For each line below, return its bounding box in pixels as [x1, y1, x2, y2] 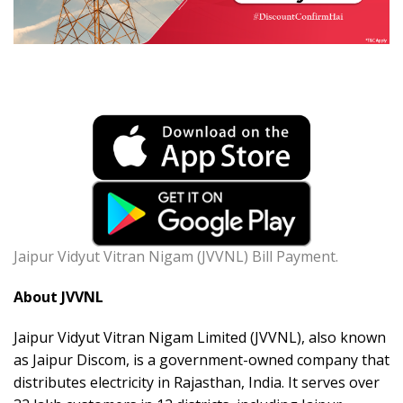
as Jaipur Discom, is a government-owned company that [13, 350, 390, 371]
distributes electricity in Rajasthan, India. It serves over [13, 372, 380, 393]
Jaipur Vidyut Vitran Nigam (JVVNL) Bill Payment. [13, 246, 338, 267]
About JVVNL [13, 287, 103, 308]
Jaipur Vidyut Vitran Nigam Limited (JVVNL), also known [13, 327, 386, 348]
